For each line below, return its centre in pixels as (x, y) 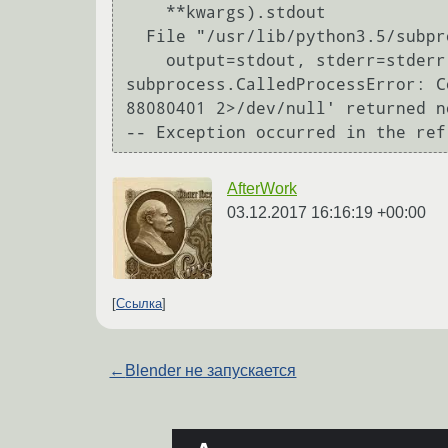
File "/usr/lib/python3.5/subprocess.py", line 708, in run (136, 37)
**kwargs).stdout (146, 13)
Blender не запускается (211, 371)
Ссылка (139, 304)
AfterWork (262, 188)
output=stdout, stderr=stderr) (146, 61)
